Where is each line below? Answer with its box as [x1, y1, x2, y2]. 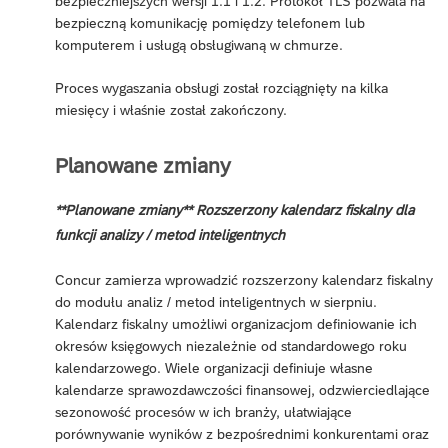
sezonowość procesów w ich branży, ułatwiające [55, 404, 352, 421]
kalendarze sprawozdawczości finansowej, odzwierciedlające [55, 382, 430, 399]
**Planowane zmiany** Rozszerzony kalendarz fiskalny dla [55, 202, 414, 219]
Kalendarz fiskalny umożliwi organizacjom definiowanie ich [55, 316, 417, 333]
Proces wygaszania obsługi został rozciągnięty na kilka [55, 79, 388, 96]
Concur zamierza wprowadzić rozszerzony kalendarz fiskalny [55, 272, 433, 289]
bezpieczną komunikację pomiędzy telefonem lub [55, 14, 365, 31]
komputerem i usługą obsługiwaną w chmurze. [55, 36, 343, 53]
